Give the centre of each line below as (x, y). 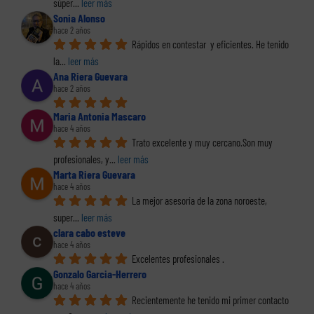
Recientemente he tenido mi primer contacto (210, 300)
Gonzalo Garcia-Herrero (100, 274)
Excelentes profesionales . (178, 259)
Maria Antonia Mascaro (100, 116)
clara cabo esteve (89, 233)
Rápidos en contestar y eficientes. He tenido (210, 45)
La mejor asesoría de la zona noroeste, (199, 201)
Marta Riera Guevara (94, 175)
